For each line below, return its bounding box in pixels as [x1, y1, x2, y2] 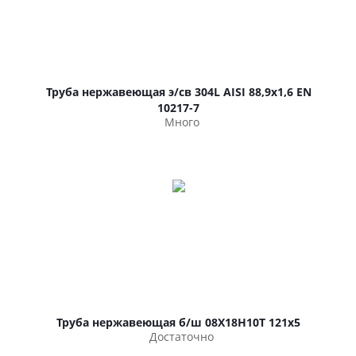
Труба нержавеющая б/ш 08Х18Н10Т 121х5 [56, 315, 300, 330]
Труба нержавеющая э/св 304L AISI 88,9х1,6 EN [45, 84, 311, 99]
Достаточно [149, 329, 214, 344]
